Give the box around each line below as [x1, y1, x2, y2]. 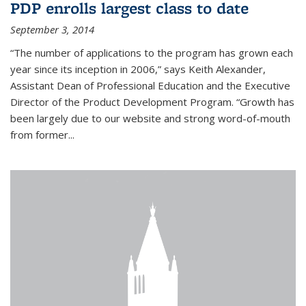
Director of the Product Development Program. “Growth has [10, 95, 294, 109]
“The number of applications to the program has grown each [10, 46, 293, 60]
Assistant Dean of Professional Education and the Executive [10, 79, 290, 93]
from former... [10, 128, 74, 142]
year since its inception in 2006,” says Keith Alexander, [10, 62, 266, 76]
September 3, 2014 [10, 23, 94, 37]
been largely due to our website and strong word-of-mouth [10, 111, 290, 126]
